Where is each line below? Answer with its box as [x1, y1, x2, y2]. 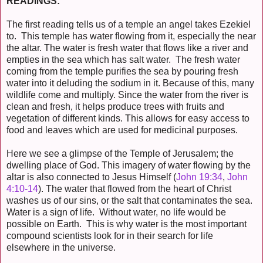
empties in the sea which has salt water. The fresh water [6, 55, 240, 65]
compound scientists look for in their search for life [6, 231, 213, 241]
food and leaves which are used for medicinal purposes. [6, 125, 238, 136]
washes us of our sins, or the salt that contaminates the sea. [6, 195, 252, 206]
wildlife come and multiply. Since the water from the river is [6, 90, 248, 100]
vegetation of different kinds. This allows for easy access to [6, 113, 249, 124]
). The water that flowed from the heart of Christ [38, 184, 231, 194]
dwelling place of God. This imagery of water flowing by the [6, 160, 251, 171]
